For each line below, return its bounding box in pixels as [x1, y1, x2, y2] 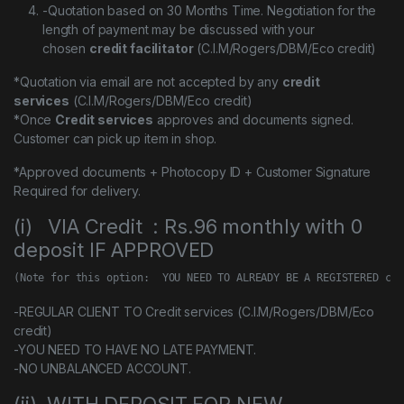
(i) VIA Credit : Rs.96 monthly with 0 [14, 214, 363, 238]
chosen [42, 40, 90, 56]
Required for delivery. [14, 182, 141, 198]
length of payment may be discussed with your [42, 21, 315, 37]
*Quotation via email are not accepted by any [14, 73, 282, 89]
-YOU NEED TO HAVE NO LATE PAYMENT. [14, 341, 257, 357]
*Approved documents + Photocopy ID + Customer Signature [14, 163, 372, 179]
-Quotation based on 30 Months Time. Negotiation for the [42, 2, 377, 18]
